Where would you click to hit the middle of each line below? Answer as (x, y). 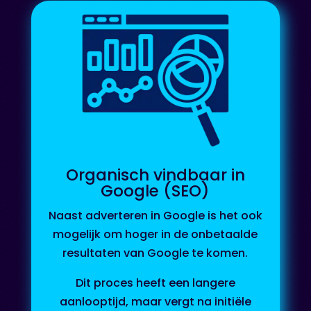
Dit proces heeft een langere (155, 283)
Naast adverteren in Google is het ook (155, 216)
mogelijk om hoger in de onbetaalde (155, 235)
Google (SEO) (155, 191)
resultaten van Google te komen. (155, 253)
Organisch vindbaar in (155, 175)
